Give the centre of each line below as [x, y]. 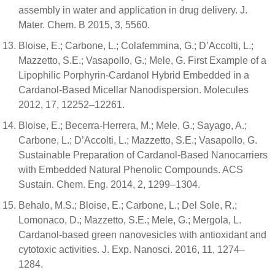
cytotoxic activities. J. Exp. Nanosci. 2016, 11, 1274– [132, 250]
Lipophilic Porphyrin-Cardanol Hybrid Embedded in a [134, 76]
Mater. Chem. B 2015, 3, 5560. [84, 25]
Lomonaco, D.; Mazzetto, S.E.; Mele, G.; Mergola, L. [130, 220]
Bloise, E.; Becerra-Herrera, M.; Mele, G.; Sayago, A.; [133, 126]
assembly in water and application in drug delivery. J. [133, 10]
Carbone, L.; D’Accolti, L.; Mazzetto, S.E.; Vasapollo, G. [138, 141]
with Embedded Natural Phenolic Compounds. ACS [131, 170]
